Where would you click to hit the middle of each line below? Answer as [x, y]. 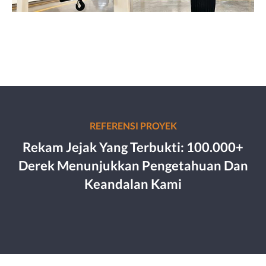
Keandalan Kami [133, 183]
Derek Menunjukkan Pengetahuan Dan [133, 165]
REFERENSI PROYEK [133, 125]
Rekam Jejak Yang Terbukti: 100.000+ [133, 147]
